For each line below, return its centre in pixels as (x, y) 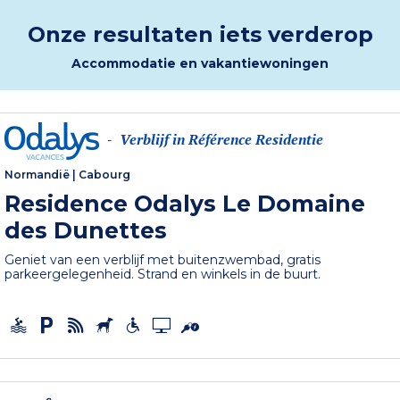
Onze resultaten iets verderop (200, 35)
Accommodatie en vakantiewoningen (200, 64)
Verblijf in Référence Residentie (222, 139)
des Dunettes (86, 231)
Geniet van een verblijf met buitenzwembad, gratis (163, 260)
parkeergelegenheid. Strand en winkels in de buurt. (163, 275)
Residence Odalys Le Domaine (185, 204)
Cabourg (105, 175)
